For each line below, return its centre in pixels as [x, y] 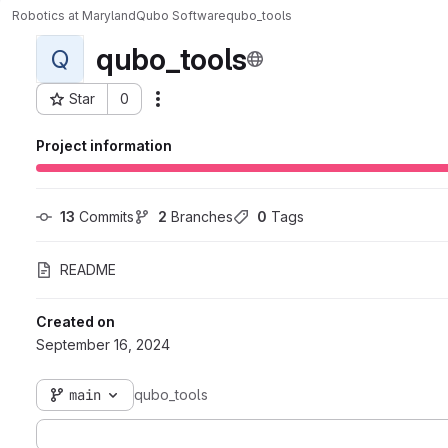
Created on [75, 321]
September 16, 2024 [103, 344]
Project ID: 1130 [84, 108]
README [88, 269]
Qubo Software [181, 15]
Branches [200, 216]
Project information [104, 145]
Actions [189, 105]
